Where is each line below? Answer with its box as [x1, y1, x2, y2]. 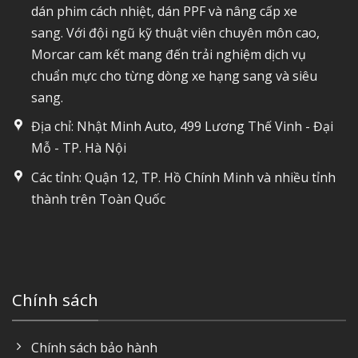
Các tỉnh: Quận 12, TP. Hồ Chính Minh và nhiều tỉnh [31, 168, 336, 186]
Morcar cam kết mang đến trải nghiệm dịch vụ [31, 45, 306, 63]
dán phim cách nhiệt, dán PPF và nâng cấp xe [31, 2, 297, 20]
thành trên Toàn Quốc [31, 189, 165, 208]
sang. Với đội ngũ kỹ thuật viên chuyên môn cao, [31, 23, 320, 42]
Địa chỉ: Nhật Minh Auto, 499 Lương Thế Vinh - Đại [31, 117, 333, 136]
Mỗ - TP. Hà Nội [31, 139, 126, 157]
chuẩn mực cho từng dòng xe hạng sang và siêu [31, 66, 317, 85]
